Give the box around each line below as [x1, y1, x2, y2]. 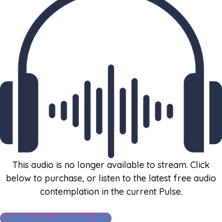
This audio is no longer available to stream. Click [12, 159, 210, 170]
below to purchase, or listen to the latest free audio [6, 172, 216, 184]
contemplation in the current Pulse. [40, 185, 182, 197]
